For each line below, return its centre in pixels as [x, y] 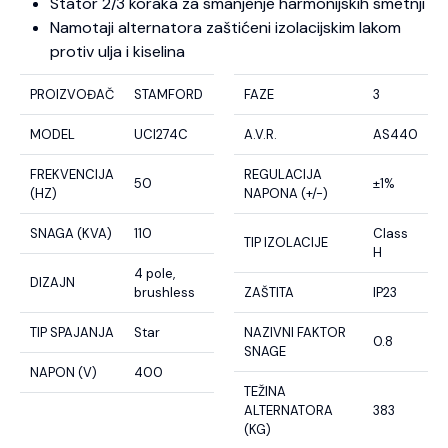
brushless [164, 292]
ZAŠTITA [269, 292]
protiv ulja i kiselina [117, 51]
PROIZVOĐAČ [72, 94]
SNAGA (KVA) [71, 233]
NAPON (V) [63, 372]
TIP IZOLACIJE [286, 242]
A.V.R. [260, 134]
